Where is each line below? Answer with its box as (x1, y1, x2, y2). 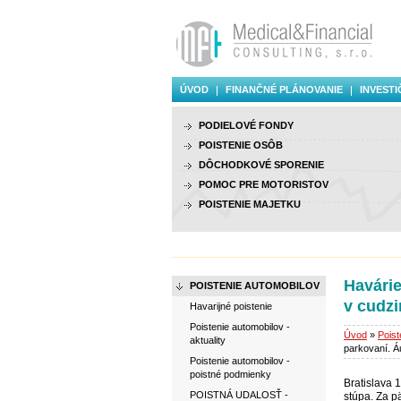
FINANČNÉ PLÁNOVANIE (226, 84, 343, 95)
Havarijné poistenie (190, 301, 272, 311)
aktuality (190, 335, 226, 346)
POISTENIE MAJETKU (199, 199, 301, 209)
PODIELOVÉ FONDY (199, 120, 294, 131)
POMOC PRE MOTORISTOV (199, 179, 328, 190)
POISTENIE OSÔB (199, 140, 283, 150)
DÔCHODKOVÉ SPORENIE (199, 159, 324, 170)
